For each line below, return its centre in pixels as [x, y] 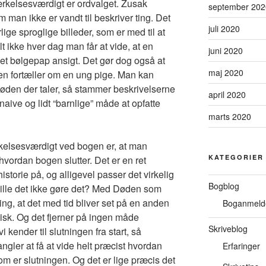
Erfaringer [241, 246]
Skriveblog [228, 228]
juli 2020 [224, 28]
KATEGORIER [236, 157]
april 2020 [227, 94]
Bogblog [224, 186]
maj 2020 [226, 72]
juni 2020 [225, 50]
